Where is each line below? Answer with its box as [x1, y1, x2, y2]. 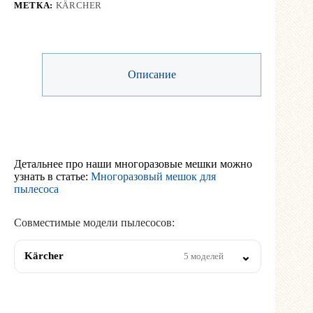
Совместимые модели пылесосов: [14, 216, 175, 228]
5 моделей [184, 250, 224, 261]
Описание [127, 68, 176, 81]
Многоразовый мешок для [91, 170, 216, 182]
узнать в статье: [14, 170, 91, 182]
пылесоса [14, 182, 59, 195]
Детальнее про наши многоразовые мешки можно [14, 157, 252, 170]
